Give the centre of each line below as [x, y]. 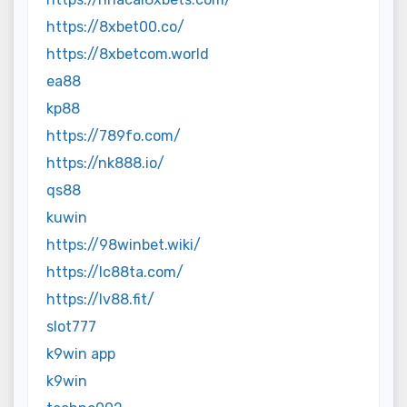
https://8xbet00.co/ [115, 26]
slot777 [71, 326]
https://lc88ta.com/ [115, 272]
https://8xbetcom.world [128, 54]
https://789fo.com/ [114, 135]
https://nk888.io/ [105, 163]
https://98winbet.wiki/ [124, 244]
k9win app [81, 353]
